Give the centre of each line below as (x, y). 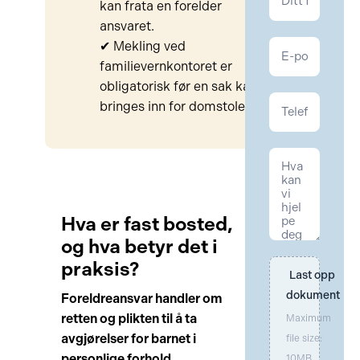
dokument (313, 295)
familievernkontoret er (166, 66)
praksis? (100, 269)
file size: (305, 338)
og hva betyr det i (139, 246)
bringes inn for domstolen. (177, 106)
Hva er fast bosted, (147, 224)
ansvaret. (127, 26)
